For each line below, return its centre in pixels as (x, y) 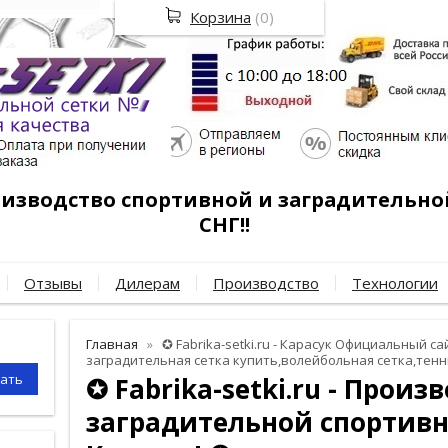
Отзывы (53, 283)
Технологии (395, 283)
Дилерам (147, 283)
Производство (266, 283)
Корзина (220, 17)
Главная (112, 344)
